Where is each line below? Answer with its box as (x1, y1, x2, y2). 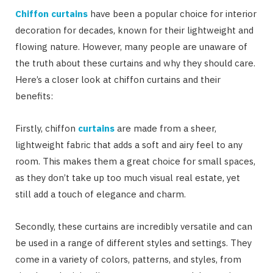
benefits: (15, 90, 53, 102)
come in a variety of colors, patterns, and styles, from (15, 253, 241, 265)
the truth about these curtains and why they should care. (15, 57, 255, 69)
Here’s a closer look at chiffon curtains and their (15, 73, 221, 85)
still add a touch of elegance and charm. (15, 188, 186, 200)
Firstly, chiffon (15, 122, 78, 134)
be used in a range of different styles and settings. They (15, 236, 252, 249)
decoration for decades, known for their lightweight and (15, 24, 253, 36)
